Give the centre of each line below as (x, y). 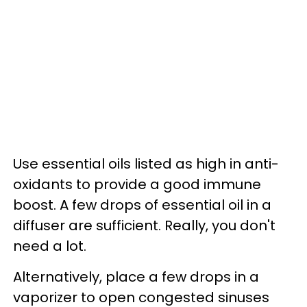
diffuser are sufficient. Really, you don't (144, 225)
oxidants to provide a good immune (137, 184)
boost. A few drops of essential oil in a (142, 205)
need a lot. (50, 246)
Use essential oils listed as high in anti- (146, 163)
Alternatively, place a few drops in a (136, 277)
